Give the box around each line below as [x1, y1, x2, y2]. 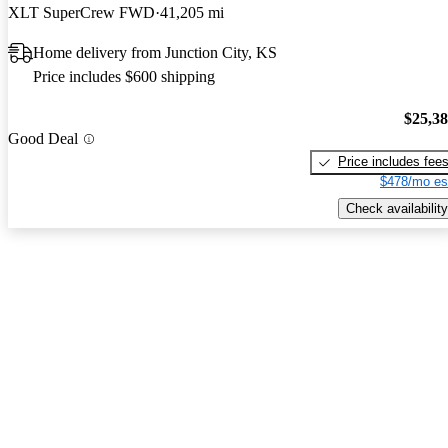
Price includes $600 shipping [33, 67, 215, 85]
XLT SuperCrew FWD [8, 3, 155, 21]
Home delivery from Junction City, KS [33, 43, 277, 61]
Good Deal [8, 130, 78, 148]
